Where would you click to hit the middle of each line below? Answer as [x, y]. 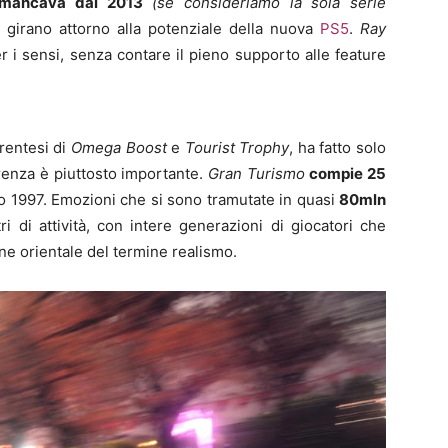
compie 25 [348, 174]
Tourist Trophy [237, 148]
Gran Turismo [256, 174]
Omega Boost [119, 148]
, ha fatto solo [338, 148]
